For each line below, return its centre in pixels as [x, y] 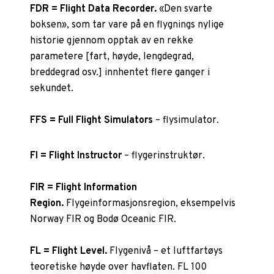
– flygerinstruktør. [165, 156]
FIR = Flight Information [84, 187]
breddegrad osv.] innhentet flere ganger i [120, 72]
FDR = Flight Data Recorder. [94, 9]
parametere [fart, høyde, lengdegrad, [112, 57]
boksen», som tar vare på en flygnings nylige [127, 25]
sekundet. [52, 88]
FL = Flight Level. [70, 251]
